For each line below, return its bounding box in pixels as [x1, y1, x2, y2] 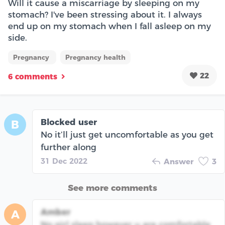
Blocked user [41, 117, 97, 128]
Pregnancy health [65, 53, 126, 62]
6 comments [8, 71, 57, 81]
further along [41, 142, 96, 153]
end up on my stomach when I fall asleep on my [8, 21, 211, 32]
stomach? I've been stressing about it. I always [8, 10, 202, 20]
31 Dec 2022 [41, 156, 87, 166]
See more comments [68, 183, 157, 193]
